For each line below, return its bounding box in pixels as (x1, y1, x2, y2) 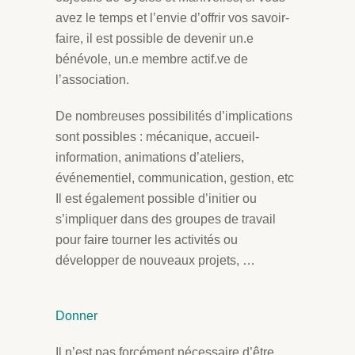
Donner (55, 309, 97, 323)
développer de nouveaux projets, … (55, 254, 255, 267)
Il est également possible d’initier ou (55, 192, 257, 205)
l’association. (55, 73, 129, 86)
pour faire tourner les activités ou (55, 233, 238, 246)
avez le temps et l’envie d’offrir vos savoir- (55, 11, 289, 25)
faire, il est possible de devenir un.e (55, 32, 254, 45)
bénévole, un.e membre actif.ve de (55, 52, 248, 66)
